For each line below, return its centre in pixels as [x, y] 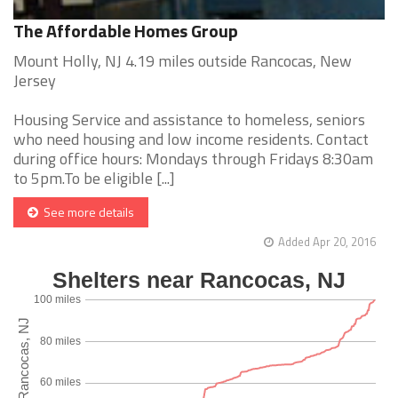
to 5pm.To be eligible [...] [94, 179]
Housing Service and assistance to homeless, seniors [189, 120]
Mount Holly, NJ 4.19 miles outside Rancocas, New [183, 61]
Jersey [35, 81]
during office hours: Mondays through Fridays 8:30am [193, 159]
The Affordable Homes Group [126, 31]
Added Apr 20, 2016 [327, 242]
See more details [86, 212]
